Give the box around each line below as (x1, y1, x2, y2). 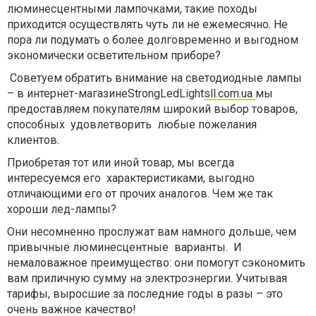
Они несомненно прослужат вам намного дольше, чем (7, 225, 296, 238)
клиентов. (7, 133, 59, 147)
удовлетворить (71, 118, 152, 131)
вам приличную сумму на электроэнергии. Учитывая (7, 272, 287, 285)
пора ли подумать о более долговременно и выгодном (7, 33, 298, 47)
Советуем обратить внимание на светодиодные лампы (10, 71, 302, 85)
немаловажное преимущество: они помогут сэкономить (7, 256, 305, 269)
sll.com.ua (204, 87, 255, 100)
